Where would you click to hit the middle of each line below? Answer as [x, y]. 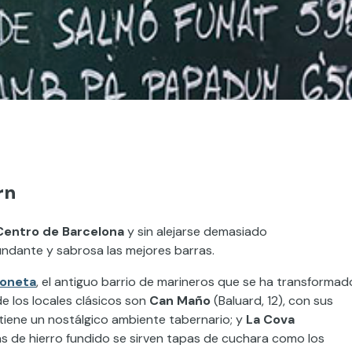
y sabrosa [73, 250]
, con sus [308, 300]
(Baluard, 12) [247, 300]
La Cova [270, 319]
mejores [150, 250]
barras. [196, 250]
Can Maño [180, 300]
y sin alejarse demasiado [196, 231]
